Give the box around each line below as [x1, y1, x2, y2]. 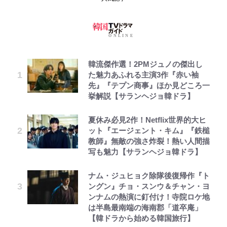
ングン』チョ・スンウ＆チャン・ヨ [88, 182, 210, 191]
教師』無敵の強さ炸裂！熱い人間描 [88, 137, 210, 146]
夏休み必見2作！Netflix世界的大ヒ [88, 116, 206, 125]
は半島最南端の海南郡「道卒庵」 [88, 203, 202, 212]
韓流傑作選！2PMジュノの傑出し [88, 60, 203, 69]
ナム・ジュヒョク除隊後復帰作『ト [88, 171, 210, 180]
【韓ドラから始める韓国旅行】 [88, 214, 195, 223]
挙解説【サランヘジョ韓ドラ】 [88, 92, 195, 101]
